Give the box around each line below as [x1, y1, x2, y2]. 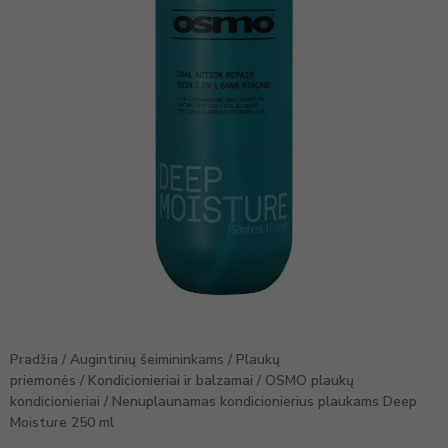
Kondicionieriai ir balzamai [88, 370, 253, 390]
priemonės [10, 370, 76, 390]
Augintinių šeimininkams [70, 349, 224, 369]
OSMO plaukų [265, 370, 354, 390]
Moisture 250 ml [10, 412, 114, 432]
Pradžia [10, 349, 58, 369]
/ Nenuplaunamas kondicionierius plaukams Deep [100, 391, 417, 411]
